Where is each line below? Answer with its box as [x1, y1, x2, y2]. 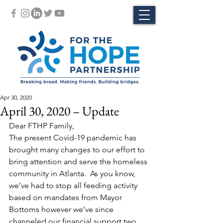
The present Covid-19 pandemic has [9, 133, 138, 142]
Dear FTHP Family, [9, 121, 74, 130]
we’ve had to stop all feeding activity [9, 181, 139, 190]
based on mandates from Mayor [9, 193, 124, 202]
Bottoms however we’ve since [9, 205, 115, 214]
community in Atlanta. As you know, [9, 169, 137, 178]
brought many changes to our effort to [9, 145, 147, 154]
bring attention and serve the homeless [9, 157, 149, 166]
